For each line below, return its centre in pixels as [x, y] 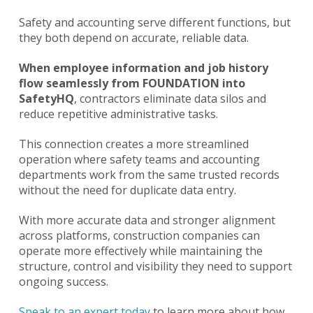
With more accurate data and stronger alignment [147, 220]
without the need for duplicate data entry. [127, 190]
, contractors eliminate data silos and [170, 99]
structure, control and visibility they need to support [155, 267]
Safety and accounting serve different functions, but [154, 23]
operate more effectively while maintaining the [140, 251]
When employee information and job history [143, 68]
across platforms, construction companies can [139, 236]
